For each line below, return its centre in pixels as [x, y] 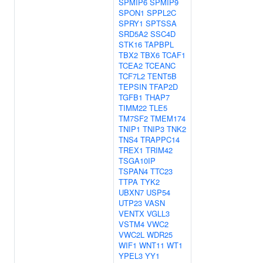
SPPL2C [161, 13]
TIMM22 [133, 108]
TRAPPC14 [160, 139]
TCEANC [160, 65]
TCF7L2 [132, 76]
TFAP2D [163, 87]
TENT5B [162, 76]
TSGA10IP [137, 161]
